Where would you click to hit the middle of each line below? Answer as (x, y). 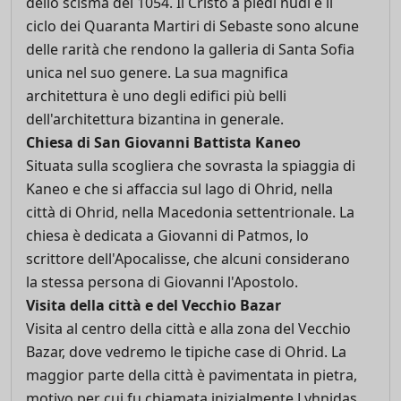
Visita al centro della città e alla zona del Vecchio (188, 328)
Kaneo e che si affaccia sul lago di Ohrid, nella (179, 189)
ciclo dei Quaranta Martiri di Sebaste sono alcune (192, 26)
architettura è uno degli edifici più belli (156, 96)
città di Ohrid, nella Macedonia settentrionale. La (190, 212)
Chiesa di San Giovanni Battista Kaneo (163, 142)
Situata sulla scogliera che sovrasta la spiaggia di (191, 166)
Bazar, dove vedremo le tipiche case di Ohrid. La (186, 352)
